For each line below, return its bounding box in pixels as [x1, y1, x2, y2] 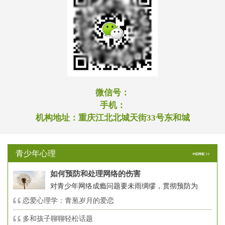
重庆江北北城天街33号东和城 [78, 113, 190, 123]
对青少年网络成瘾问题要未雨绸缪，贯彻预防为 [50, 182, 198, 190]
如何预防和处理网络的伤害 [50, 169, 141, 178]
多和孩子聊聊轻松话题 [23, 214, 93, 222]
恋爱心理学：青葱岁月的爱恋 [23, 196, 114, 204]
